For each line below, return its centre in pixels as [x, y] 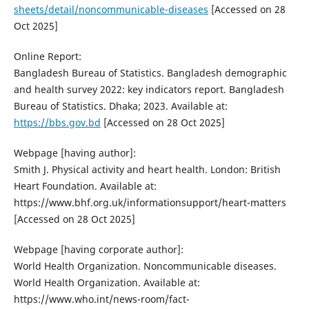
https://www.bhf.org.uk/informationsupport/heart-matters [150, 202]
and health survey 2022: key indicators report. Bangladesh [149, 89]
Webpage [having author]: [74, 152]
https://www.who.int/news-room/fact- [101, 299]
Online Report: [47, 56]
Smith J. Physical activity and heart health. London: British [147, 169]
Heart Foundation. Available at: [85, 186]
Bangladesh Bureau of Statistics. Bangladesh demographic [150, 72]
